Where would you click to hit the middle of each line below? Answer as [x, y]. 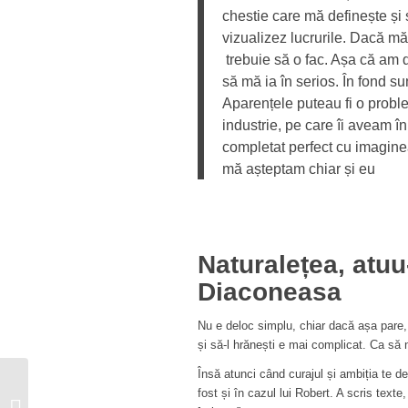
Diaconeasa [270, 291]
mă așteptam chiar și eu [299, 168]
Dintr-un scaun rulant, [88, 381]
